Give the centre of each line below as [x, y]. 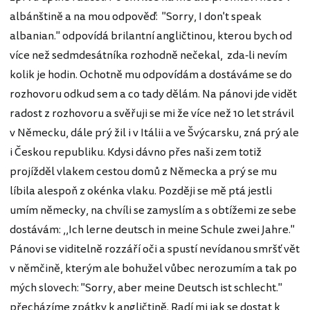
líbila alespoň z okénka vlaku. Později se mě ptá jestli [141, 191]
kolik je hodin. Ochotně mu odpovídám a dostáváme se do [151, 74]
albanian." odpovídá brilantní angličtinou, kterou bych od [151, 36]
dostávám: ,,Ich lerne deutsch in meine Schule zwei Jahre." [152, 229]
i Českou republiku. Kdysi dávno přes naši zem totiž [136, 152]
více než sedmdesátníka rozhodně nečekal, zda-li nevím [148, 55]
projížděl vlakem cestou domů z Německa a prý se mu [143, 171]
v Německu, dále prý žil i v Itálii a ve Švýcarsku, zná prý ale [154, 133]
